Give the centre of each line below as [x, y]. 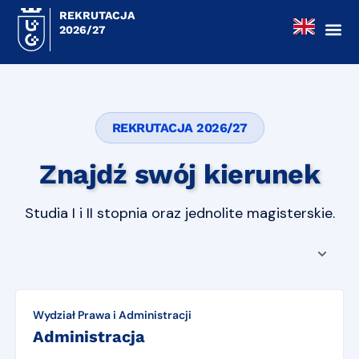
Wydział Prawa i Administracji [112, 315]
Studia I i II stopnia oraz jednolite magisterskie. [179, 214]
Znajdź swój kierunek [179, 174]
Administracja [89, 337]
